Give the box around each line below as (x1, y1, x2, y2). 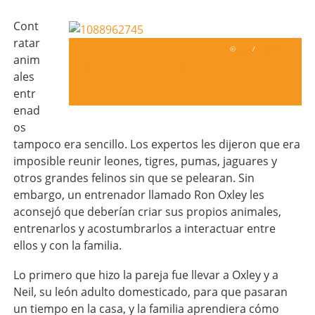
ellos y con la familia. (13, 237, 122, 253)
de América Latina (83, 70, 172, 84)
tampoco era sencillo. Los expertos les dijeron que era (13, 136, 300, 152)
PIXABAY (257, 43, 288, 53)
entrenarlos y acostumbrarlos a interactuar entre (13, 220, 276, 236)
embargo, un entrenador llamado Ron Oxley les (13, 186, 264, 202)
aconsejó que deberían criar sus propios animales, (13, 203, 281, 219)
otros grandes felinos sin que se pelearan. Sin (13, 169, 255, 186)
